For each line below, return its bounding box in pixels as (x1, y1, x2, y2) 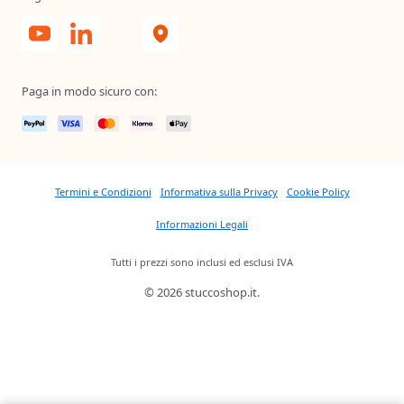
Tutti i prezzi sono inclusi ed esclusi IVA (111, 255, 293, 270)
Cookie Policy (286, 185, 350, 199)
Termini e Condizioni (54, 185, 151, 199)
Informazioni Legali (156, 217, 248, 232)
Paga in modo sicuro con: (22, 83, 157, 100)
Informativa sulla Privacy (160, 185, 278, 199)
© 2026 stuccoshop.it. (144, 284, 260, 301)
